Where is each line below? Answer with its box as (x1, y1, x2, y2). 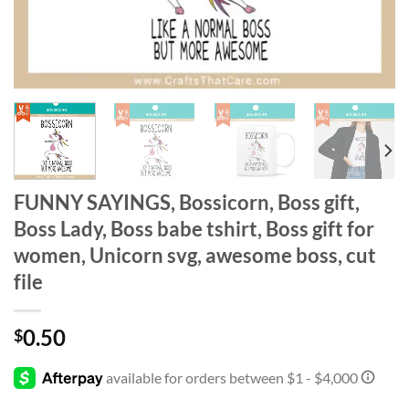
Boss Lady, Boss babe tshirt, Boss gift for (14, 215, 374, 241)
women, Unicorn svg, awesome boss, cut (14, 242, 376, 267)
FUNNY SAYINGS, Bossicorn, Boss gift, (14, 189, 360, 215)
